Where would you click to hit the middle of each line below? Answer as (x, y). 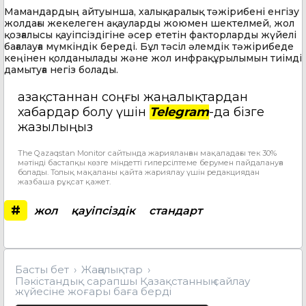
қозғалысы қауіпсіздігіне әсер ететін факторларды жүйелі (150, 35)
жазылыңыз (55, 127)
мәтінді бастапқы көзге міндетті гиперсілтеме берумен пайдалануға (151, 163)
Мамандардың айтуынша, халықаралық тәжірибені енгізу (152, 12)
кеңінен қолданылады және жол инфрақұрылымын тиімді (153, 58)
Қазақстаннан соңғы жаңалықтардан (133, 97)
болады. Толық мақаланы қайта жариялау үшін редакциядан (139, 172)
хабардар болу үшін (84, 112)
